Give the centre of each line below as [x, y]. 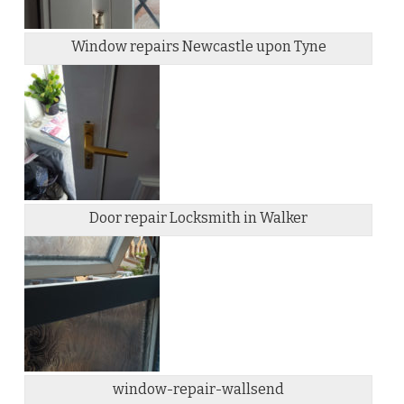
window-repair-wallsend [199, 390]
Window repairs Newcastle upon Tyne [198, 47]
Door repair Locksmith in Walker [199, 218]
